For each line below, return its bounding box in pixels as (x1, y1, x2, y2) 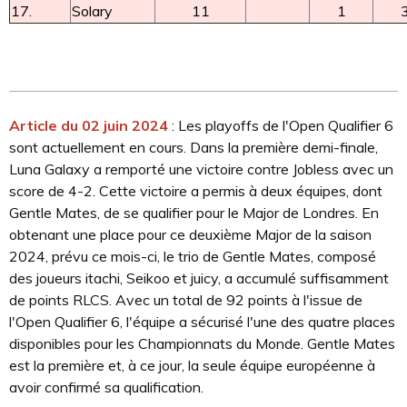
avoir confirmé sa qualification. (9, 378, 203, 396)
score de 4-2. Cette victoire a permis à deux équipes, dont (9, 182, 382, 200)
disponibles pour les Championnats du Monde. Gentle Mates (9, 334, 395, 352)
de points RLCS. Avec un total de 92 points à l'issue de (9, 291, 362, 309)
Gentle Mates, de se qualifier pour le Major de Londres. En (9, 203, 379, 222)
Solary (72, 2, 113, 20)
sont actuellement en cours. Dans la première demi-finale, (9, 138, 378, 156)
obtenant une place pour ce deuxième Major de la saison (9, 225, 372, 243)
